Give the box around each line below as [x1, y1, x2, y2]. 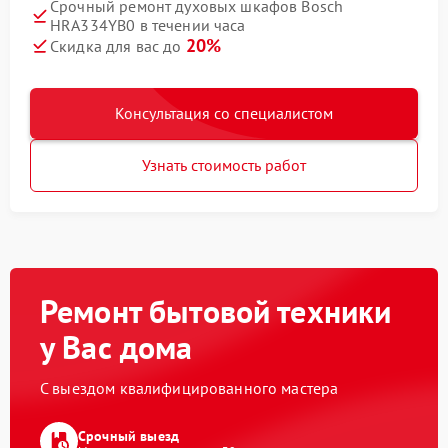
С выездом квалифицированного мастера [40, 378, 339, 399]
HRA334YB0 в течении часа [50, 15, 246, 36]
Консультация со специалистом [115, 103, 333, 124]
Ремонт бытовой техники [40, 290, 392, 333]
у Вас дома [40, 326, 193, 369]
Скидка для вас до [50, 36, 186, 57]
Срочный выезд [78, 426, 179, 445]
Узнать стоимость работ [142, 155, 306, 176]
